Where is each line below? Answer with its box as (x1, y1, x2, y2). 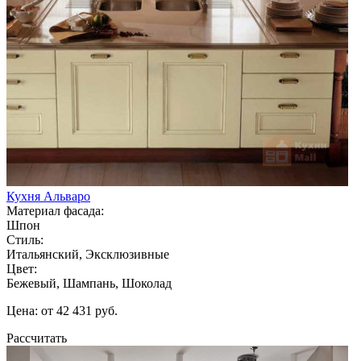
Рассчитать (6, 330, 67, 345)
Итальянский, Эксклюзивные (6, 247, 169, 261)
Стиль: (6, 232, 44, 247)
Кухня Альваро (6, 189, 90, 203)
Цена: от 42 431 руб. (6, 303, 118, 317)
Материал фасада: (6, 203, 104, 218)
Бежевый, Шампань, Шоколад (6, 276, 172, 290)
